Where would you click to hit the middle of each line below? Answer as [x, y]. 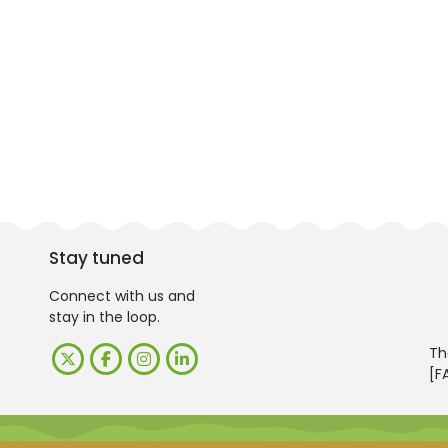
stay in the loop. [104, 317]
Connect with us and [122, 296]
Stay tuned [96, 258]
